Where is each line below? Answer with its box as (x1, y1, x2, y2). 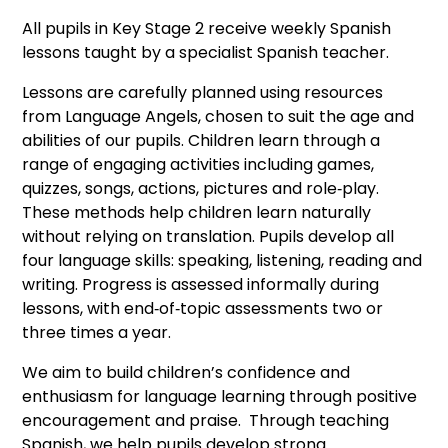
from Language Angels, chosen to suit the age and (22, 105, 415, 129)
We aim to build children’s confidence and (22, 361, 351, 385)
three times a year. (22, 321, 172, 345)
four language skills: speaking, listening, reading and (22, 249, 423, 273)
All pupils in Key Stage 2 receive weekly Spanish (22, 17, 392, 41)
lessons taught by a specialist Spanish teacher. (22, 41, 390, 65)
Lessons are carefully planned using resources (22, 81, 384, 105)
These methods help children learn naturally (22, 201, 372, 225)
